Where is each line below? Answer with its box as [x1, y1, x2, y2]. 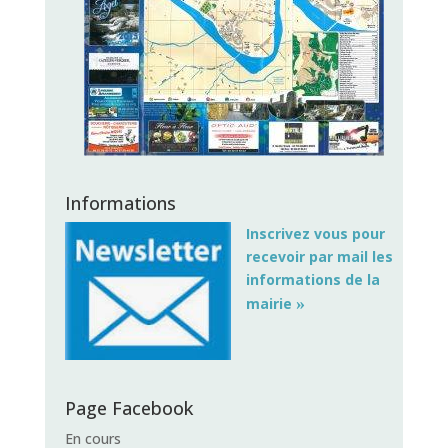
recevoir [245, 247, 305, 267]
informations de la [245, 270, 380, 290]
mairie [245, 294, 296, 314]
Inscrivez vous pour [245, 224, 385, 244]
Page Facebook [64, 396, 193, 421]
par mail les [308, 247, 393, 267]
